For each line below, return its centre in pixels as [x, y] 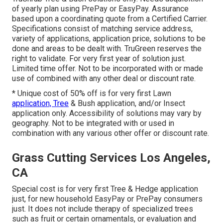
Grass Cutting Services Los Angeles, [111, 158]
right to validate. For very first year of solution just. [99, 58]
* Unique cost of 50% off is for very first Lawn [92, 93]
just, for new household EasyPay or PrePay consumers [107, 199]
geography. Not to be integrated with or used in [93, 123]
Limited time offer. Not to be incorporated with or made [108, 68]
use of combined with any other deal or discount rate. [104, 78]
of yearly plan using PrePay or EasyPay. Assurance [100, 8]
